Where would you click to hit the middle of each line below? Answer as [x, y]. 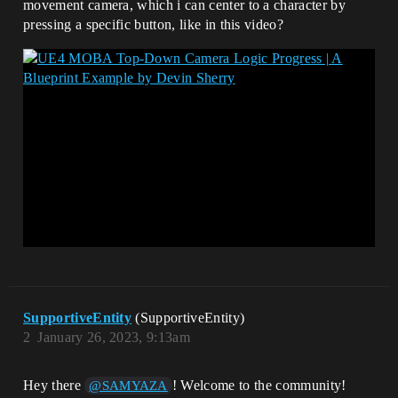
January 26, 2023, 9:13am [114, 337]
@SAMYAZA [128, 385]
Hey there [54, 385]
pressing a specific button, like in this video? [154, 24]
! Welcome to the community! [259, 385]
